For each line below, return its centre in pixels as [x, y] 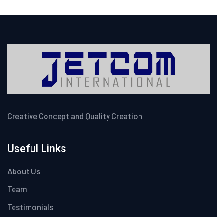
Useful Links [37, 149]
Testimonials [30, 207]
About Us [24, 171]
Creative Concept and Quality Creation [75, 116]
